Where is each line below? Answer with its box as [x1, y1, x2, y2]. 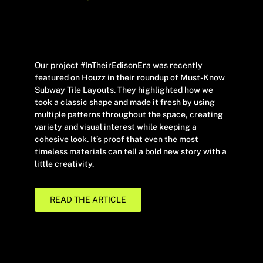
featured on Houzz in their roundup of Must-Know [35, 73, 225, 82]
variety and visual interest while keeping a [35, 122, 197, 131]
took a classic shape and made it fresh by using [35, 97, 215, 107]
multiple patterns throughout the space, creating [35, 110, 223, 119]
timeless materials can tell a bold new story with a [35, 147, 227, 156]
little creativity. [35, 159, 94, 168]
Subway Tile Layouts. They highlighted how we [35, 85, 213, 95]
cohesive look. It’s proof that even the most [35, 134, 198, 144]
